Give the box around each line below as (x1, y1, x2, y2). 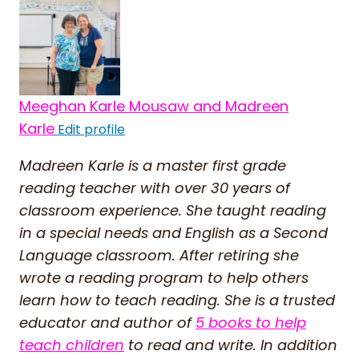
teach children (19, 334, 124, 355)
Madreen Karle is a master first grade (19, 155, 286, 175)
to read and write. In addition (124, 334, 337, 355)
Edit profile (54, 119, 125, 139)
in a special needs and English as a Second (19, 222, 328, 243)
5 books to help (196, 312, 306, 333)
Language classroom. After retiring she (19, 244, 299, 265)
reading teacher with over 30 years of (19, 177, 290, 198)
